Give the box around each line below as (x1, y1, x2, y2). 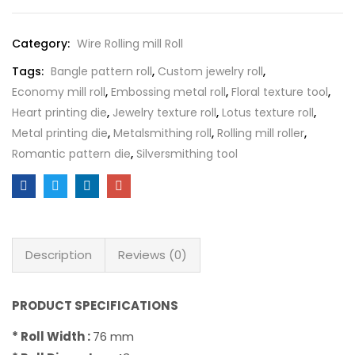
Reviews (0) (118, 246, 187, 263)
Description (25, 246, 92, 263)
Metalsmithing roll (113, 125, 212, 141)
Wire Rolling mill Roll (77, 36, 183, 52)
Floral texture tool (231, 84, 328, 100)
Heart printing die (12, 105, 107, 120)
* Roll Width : (12, 327, 93, 345)
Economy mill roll (12, 84, 105, 100)
